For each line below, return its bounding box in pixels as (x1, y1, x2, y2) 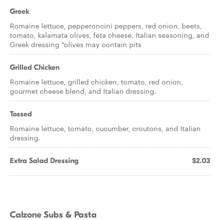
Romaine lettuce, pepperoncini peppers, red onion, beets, (10, 21, 202, 30)
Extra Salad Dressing (10, 156, 79, 165)
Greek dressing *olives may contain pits (10, 39, 141, 49)
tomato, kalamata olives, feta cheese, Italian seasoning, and (10, 30, 209, 40)
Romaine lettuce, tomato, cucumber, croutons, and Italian (10, 123, 201, 133)
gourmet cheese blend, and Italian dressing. (10, 86, 156, 96)
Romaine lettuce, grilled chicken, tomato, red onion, (10, 77, 183, 86)
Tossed (10, 110, 32, 118)
